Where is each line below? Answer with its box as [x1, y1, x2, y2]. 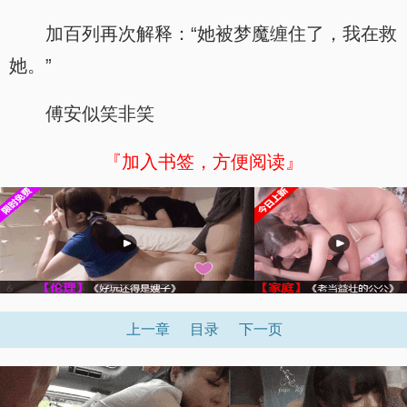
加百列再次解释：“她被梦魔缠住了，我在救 [45, 24, 397, 44]
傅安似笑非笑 [45, 104, 154, 124]
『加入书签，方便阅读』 [104, 152, 303, 172]
